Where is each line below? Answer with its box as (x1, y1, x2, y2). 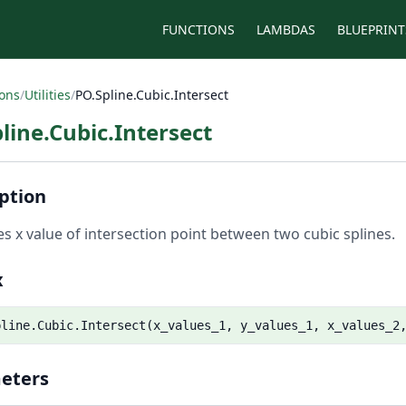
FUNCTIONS (162, 20, 235, 38)
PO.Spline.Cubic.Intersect (75, 86, 228, 103)
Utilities (24, 86, 71, 103)
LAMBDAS (256, 20, 315, 38)
